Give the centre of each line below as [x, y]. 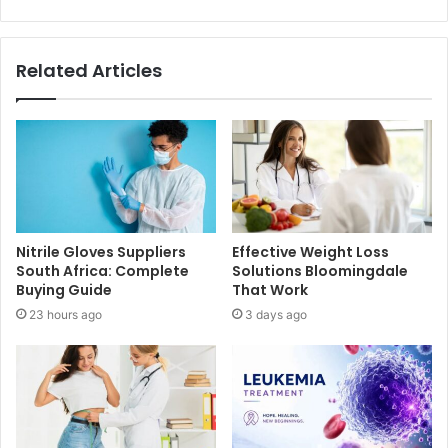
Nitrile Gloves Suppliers [101, 251]
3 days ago [276, 314]
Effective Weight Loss [310, 251]
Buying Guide [64, 289]
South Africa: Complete [102, 270]
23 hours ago [65, 314]
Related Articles [89, 70]
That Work [270, 289]
